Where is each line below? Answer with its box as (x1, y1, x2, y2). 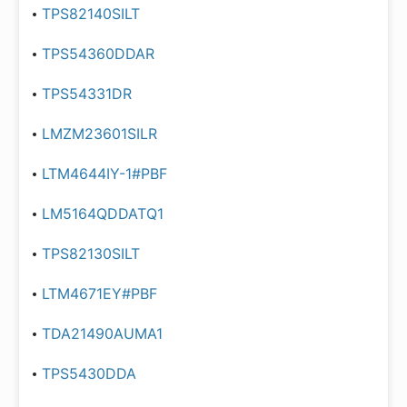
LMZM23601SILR (42, 124, 157, 143)
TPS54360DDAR (42, 45, 154, 63)
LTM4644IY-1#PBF (42, 164, 167, 183)
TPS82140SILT (42, 5, 140, 23)
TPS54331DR (42, 84, 132, 103)
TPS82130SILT (42, 244, 140, 263)
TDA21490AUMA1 (42, 324, 163, 342)
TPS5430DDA (42, 364, 136, 382)
